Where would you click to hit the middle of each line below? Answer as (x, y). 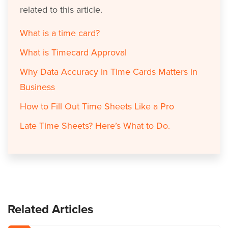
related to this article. (61, 9)
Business (37, 87)
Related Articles (50, 209)
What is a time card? (60, 33)
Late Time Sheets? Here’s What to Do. (95, 125)
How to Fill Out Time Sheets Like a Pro (97, 106)
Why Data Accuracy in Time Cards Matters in (109, 72)
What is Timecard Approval (73, 52)
